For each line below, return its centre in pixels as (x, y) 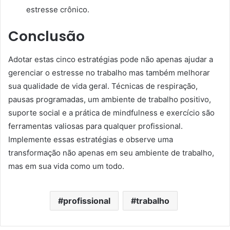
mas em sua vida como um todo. (66, 166)
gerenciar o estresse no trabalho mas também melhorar (109, 72)
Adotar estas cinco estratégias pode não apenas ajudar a (111, 59)
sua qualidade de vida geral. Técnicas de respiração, (103, 86)
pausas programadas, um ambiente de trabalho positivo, (110, 99)
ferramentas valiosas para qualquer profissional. (95, 126)
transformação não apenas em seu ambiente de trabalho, (111, 152)
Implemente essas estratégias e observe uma (91, 139)
